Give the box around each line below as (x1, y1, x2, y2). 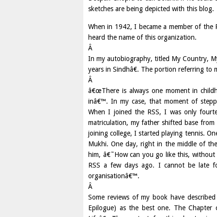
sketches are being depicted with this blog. (88, 5, 214, 13)
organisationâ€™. (88, 172, 139, 180)
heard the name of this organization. (88, 33, 197, 41)
